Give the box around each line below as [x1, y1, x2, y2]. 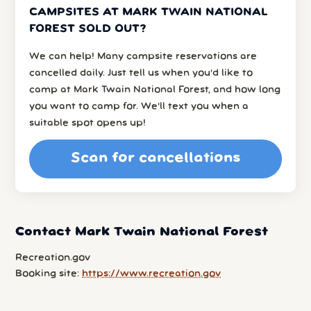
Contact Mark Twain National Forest [15, 226, 269, 237]
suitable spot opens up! [29, 118, 146, 128]
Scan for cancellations [70, 152, 241, 165]
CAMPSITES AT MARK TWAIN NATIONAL [29, 7, 269, 17]
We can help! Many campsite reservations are [29, 51, 258, 61]
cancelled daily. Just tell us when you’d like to [29, 68, 253, 78]
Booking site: [15, 269, 83, 278]
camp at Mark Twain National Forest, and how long [29, 85, 281, 94]
